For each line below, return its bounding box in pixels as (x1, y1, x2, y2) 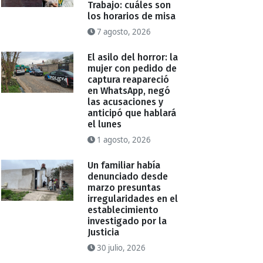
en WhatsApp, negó (87, 85, 171, 97)
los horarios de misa (87, 11, 176, 22)
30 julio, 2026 (95, 242, 146, 254)
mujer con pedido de (87, 63, 177, 75)
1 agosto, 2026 (95, 134, 151, 146)
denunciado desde (87, 171, 168, 183)
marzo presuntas (87, 182, 161, 194)
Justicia (87, 227, 120, 238)
